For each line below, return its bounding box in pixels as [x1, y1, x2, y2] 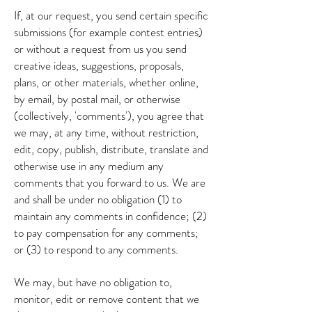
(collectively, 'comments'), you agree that [14, 107, 204, 124]
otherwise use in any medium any [14, 157, 164, 174]
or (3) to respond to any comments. [14, 241, 178, 258]
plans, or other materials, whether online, [14, 74, 198, 91]
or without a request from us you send [14, 40, 187, 57]
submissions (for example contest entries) [14, 24, 203, 40]
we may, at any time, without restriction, [14, 124, 198, 141]
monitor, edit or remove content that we [14, 290, 199, 307]
